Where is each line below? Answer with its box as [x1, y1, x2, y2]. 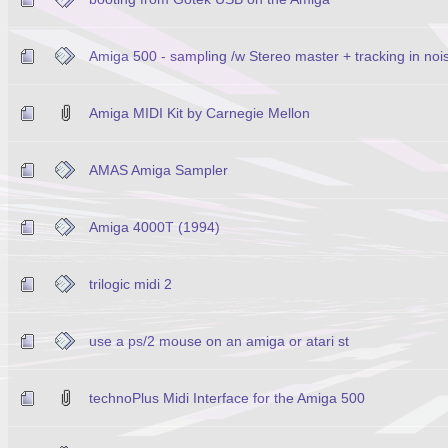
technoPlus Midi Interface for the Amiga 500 [89, 389, 365, 406]
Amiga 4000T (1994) [89, 218, 220, 235]
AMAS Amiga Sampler [89, 161, 228, 178]
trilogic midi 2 [89, 275, 172, 292]
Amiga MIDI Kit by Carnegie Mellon [89, 104, 310, 121]
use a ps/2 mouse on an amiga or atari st [89, 332, 349, 349]
